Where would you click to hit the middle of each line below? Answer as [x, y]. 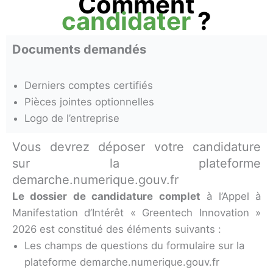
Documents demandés [79, 49]
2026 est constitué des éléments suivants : [117, 229]
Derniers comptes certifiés [89, 85]
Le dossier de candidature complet [106, 196]
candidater [126, 21]
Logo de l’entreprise [72, 118]
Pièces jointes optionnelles [89, 101]
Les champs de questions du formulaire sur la [134, 245]
